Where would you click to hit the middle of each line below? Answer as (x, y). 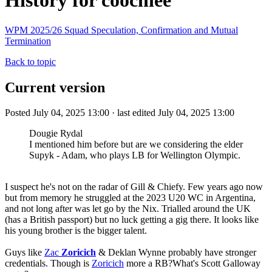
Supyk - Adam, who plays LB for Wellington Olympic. (135, 155)
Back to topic (30, 61)
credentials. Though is (48, 263)
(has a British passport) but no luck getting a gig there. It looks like (132, 220)
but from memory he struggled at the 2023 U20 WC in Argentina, (130, 198)
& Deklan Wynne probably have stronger (176, 253)
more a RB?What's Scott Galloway (192, 263)
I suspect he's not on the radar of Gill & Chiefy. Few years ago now (134, 187)
